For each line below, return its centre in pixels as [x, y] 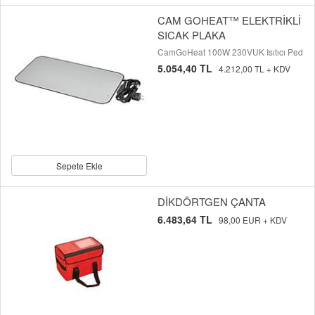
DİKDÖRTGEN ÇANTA [212, 202]
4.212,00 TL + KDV [255, 69]
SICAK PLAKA [192, 35]
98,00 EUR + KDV [253, 220]
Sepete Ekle [79, 166]
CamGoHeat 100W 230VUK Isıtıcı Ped [230, 52]
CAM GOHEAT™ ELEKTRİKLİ [229, 20]
